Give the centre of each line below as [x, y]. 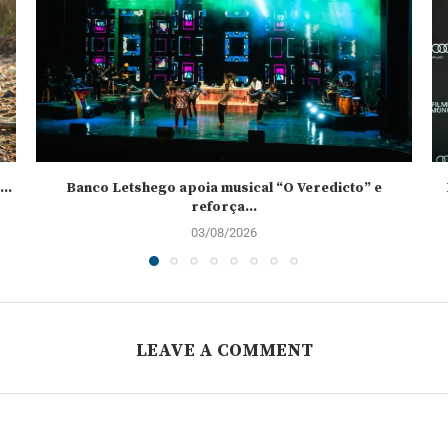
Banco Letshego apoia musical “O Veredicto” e [223, 188]
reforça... [223, 207]
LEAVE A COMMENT [224, 350]
